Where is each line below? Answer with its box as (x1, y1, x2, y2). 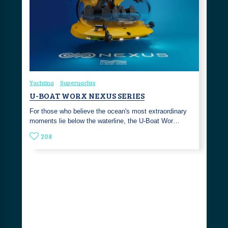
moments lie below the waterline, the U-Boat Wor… (29, 117, 180, 125)
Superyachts (60, 78, 96, 87)
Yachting (29, 78, 54, 87)
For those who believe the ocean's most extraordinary (29, 107, 187, 115)
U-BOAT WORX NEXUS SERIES (29, 90, 145, 101)
